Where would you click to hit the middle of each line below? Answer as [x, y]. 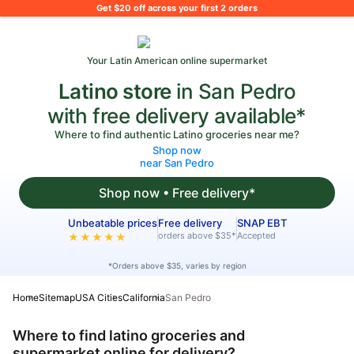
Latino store [115, 91]
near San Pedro [177, 163]
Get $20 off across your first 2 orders [177, 8]
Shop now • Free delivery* [177, 193]
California [144, 298]
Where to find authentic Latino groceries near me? [177, 134]
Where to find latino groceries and [129, 335]
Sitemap [57, 298]
